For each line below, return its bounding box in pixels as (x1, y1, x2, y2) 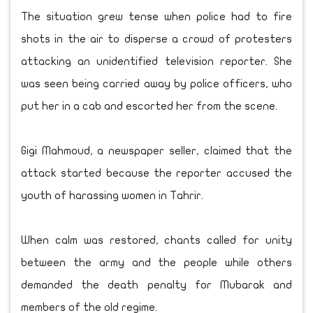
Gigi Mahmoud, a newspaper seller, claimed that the (21, 145, 292, 157)
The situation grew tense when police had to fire (21, 11, 292, 23)
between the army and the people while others (21, 257, 292, 269)
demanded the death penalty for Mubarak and (21, 279, 292, 291)
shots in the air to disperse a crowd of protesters (21, 34, 292, 45)
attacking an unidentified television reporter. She (21, 56, 292, 68)
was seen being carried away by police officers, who (21, 78, 292, 90)
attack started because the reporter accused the (21, 168, 292, 180)
